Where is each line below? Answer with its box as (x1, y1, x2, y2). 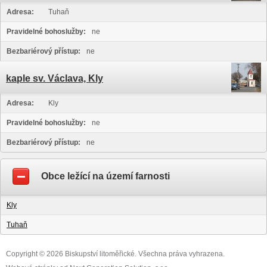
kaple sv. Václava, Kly (6, 73, 103, 83)
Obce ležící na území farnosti (41, 171, 170, 181)
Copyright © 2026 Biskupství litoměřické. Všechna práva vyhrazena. (6, 250, 225, 258)
